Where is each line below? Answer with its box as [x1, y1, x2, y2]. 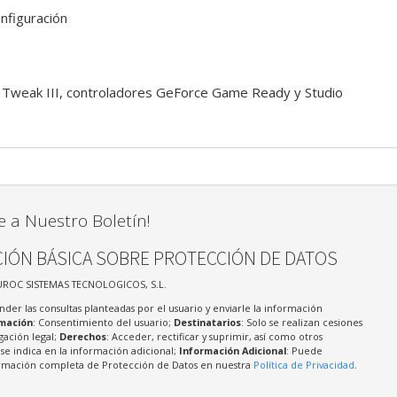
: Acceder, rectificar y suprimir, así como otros [105, 329, 323, 343]
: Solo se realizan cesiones [240, 315, 362, 329]
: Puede [285, 343, 323, 357]
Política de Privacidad [253, 357, 354, 371]
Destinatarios [173, 315, 241, 329]
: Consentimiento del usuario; [32, 315, 174, 329]
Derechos [58, 329, 106, 343]
